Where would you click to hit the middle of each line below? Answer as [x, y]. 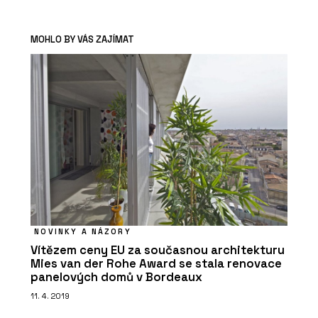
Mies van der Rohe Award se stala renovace [156, 264]
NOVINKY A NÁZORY [83, 232]
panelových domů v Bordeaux [116, 278]
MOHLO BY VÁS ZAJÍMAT [82, 40]
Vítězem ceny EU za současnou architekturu [158, 251]
